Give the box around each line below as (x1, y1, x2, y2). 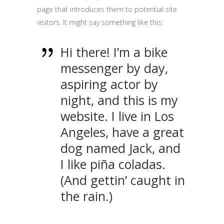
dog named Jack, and (60, 139, 180, 156)
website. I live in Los (60, 107, 174, 124)
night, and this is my (60, 91, 178, 108)
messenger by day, (60, 59, 168, 76)
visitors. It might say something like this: (37, 17, 163, 27)
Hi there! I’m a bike (60, 43, 167, 60)
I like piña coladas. (60, 155, 165, 172)
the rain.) (60, 187, 112, 204)
